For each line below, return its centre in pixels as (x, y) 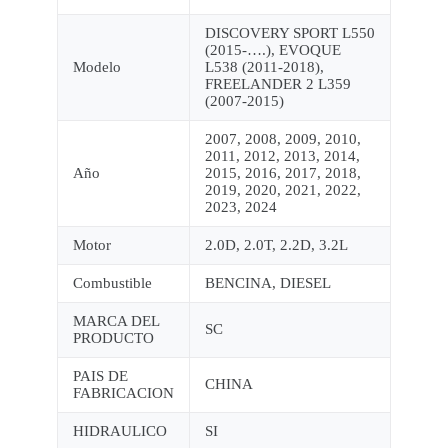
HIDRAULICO (119, 431)
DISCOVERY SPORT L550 (289, 33)
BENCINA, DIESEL (267, 283)
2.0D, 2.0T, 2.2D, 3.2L (276, 245)
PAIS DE (100, 376)
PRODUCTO (113, 338)
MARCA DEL (116, 321)
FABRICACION (123, 393)
